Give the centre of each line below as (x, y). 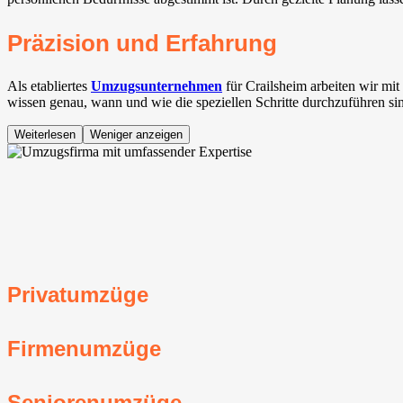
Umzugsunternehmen (157, 86)
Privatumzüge (78, 294)
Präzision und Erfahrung (142, 44)
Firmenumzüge (84, 348)
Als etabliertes (49, 86)
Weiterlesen (45, 135)
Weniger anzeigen (136, 135)
